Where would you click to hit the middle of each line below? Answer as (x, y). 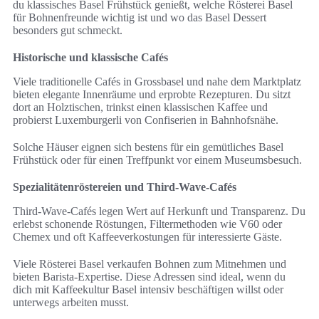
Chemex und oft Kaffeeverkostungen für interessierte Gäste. (147, 237)
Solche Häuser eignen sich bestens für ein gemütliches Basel (148, 147)
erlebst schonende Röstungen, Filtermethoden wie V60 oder (147, 224)
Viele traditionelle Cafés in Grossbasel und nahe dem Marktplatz (157, 82)
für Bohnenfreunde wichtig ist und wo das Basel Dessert (140, 18)
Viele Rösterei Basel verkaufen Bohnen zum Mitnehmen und (150, 264)
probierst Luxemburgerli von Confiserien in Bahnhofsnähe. (146, 120)
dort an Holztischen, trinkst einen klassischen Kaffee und (140, 108)
